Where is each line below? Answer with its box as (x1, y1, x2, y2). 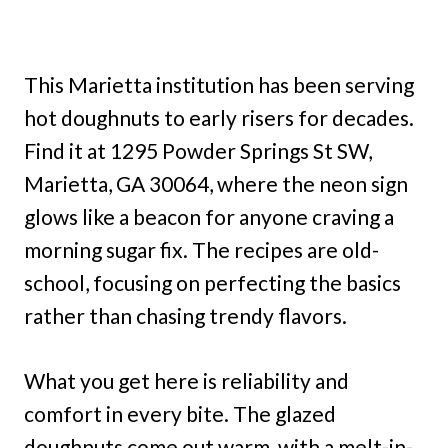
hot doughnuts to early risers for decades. (24, 104, 414, 130)
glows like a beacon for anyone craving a (24, 203, 394, 229)
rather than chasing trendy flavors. (24, 302, 347, 328)
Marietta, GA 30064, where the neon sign (24, 170, 408, 196)
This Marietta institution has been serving (24, 71, 414, 97)
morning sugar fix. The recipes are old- (24, 236, 379, 262)
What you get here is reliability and (24, 367, 349, 393)
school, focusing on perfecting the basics (24, 269, 401, 295)
